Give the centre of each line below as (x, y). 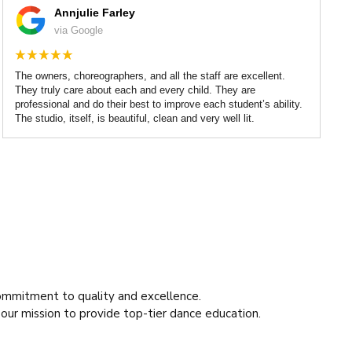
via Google (79, 30)
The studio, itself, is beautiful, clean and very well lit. (135, 118)
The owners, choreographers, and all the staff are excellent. (150, 75)
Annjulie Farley (95, 12)
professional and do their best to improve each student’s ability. (159, 104)
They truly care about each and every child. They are (136, 90)
